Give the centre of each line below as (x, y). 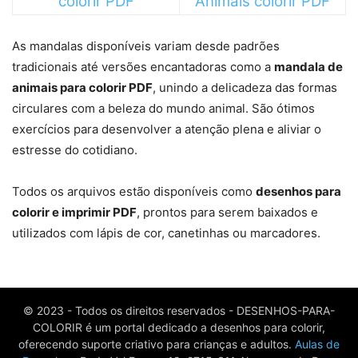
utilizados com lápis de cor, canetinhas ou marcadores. (166, 233)
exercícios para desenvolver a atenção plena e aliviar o (167, 129)
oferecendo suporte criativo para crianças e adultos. (157, 344)
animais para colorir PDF (82, 87)
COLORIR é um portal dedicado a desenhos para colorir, (179, 327)
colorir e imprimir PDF (74, 212)
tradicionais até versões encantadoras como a (143, 66)
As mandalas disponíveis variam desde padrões (146, 46)
